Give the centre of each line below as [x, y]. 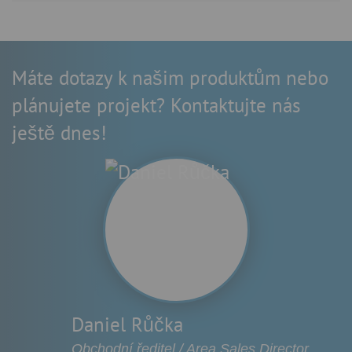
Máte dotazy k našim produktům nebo [170, 77]
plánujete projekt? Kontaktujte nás [156, 105]
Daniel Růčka [127, 324]
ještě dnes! [59, 132]
